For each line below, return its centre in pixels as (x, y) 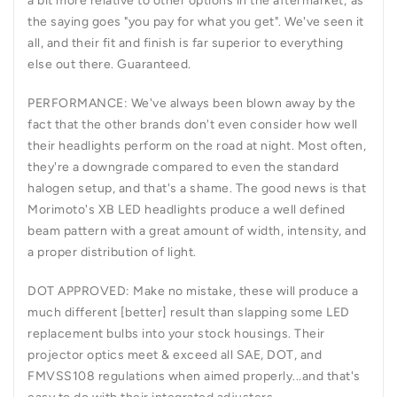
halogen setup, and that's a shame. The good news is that (197, 188)
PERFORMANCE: (78, 103)
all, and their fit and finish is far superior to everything (186, 43)
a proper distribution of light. (112, 252)
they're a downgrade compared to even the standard (183, 167)
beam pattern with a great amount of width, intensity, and (197, 230)
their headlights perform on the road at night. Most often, (197, 145)
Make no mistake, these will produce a (246, 291)
